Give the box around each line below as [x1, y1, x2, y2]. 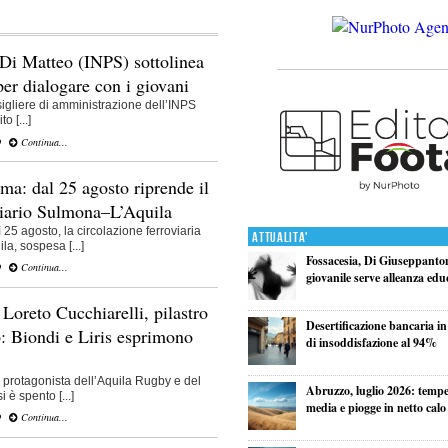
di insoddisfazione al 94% [305, 333, 437, 351]
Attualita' [252, 228, 310, 246]
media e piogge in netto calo [305, 398, 446, 416]
